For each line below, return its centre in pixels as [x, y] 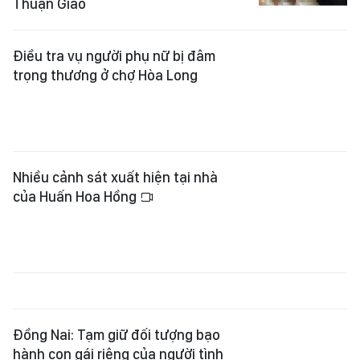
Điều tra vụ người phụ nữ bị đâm [114, 34]
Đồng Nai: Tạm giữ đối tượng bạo [117, 313]
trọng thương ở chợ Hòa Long [105, 53]
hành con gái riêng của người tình [118, 332]
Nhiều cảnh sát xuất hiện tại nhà [115, 155]
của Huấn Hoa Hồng [76, 174]
